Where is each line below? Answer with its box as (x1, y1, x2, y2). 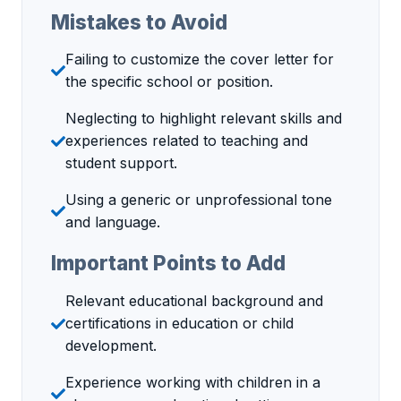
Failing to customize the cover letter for (65, 50, 334, 69)
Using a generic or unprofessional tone (65, 191, 332, 209)
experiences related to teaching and (65, 132, 308, 150)
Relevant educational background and (65, 292, 323, 311)
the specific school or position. (65, 73, 273, 91)
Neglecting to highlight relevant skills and (65, 109, 342, 128)
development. (65, 337, 157, 355)
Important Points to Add (51, 251, 286, 276)
